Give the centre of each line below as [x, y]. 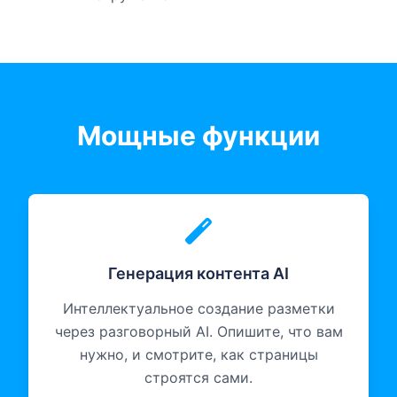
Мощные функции [198, 136]
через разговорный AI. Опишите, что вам [198, 332]
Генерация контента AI [198, 274]
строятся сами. [198, 378]
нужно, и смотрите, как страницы [198, 355]
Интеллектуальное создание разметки [198, 309]
